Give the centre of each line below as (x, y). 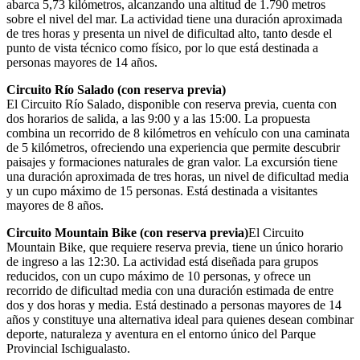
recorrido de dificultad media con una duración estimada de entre (170, 290)
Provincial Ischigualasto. (68, 348)
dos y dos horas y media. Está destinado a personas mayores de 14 (174, 305)
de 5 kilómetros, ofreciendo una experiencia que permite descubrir (173, 147)
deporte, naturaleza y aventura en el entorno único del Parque (161, 333)
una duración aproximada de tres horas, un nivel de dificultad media (178, 176)
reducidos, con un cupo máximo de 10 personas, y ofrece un (159, 276)
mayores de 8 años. (55, 205)
